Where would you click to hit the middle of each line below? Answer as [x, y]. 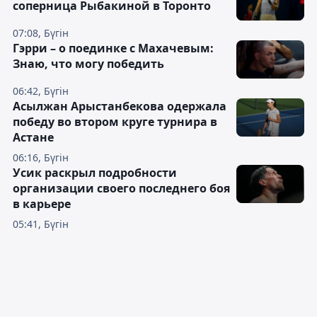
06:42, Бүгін [41, 91]
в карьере [42, 204]
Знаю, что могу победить [88, 64]
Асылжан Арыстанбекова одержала [120, 106]
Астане [33, 138]
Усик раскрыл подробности [95, 173]
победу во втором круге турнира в [115, 122]
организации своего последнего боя [121, 189]
